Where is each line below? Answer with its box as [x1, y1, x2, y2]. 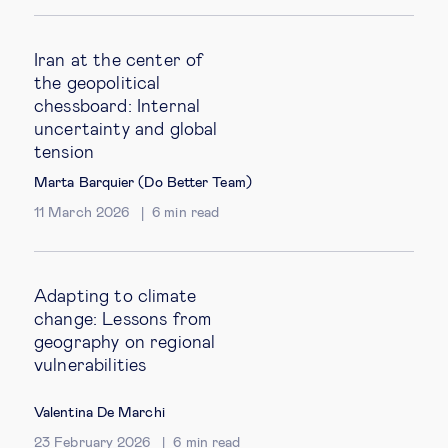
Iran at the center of [34, 51, 204, 70]
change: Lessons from [34, 311, 212, 330]
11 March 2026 [34, 205, 130, 220]
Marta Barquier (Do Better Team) [34, 175, 252, 190]
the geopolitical [34, 74, 161, 93]
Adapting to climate [34, 288, 197, 307]
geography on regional [34, 334, 216, 353]
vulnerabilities [34, 357, 147, 376]
